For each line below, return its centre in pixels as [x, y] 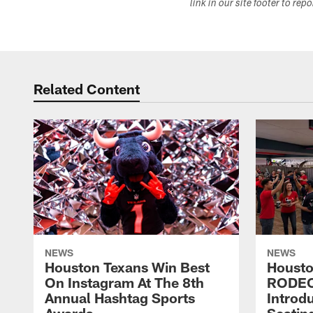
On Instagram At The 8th [124, 283]
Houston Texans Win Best [127, 267]
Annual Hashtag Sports [120, 298]
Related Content [87, 89]
